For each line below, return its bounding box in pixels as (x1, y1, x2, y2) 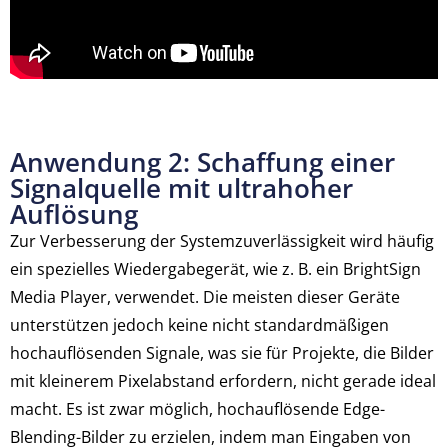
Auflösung (10, 196, 138, 232)
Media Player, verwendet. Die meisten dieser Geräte (10, 286, 400, 308)
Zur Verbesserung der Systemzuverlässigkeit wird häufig (10, 230, 434, 252)
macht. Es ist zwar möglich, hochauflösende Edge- (10, 398, 385, 420)
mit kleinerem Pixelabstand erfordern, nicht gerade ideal (10, 370, 436, 392)
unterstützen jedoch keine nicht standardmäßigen (10, 314, 389, 336)
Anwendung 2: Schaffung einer (10, 144, 395, 180)
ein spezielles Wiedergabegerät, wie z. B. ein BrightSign (10, 258, 421, 280)
